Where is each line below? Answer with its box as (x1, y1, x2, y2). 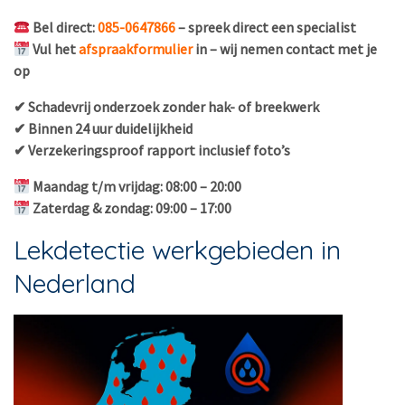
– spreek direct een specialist (178, 18, 357, 36)
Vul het (30, 40, 77, 58)
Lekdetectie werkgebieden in (14, 233, 341, 266)
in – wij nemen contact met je (195, 40, 378, 58)
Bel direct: (30, 18, 96, 36)
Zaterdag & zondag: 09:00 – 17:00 (30, 199, 232, 217)
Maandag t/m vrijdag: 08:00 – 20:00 (30, 177, 242, 195)
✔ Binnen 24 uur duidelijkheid (14, 119, 193, 137)
